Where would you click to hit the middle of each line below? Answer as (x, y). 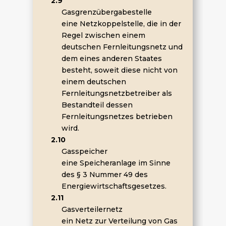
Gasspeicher (84, 151)
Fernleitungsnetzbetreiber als (117, 93)
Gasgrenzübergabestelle (106, 12)
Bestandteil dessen (97, 105)
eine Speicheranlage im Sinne (116, 163)
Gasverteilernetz (92, 209)
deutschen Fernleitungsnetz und (122, 47)
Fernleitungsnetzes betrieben (117, 117)
